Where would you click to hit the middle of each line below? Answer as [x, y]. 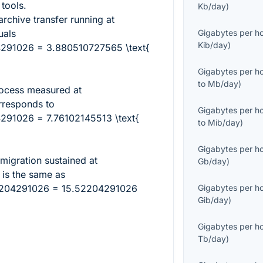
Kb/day [212, 6]
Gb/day [213, 161]
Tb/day [212, 239]
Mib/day [224, 123]
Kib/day [213, 45]
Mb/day [223, 84]
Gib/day [213, 200]
